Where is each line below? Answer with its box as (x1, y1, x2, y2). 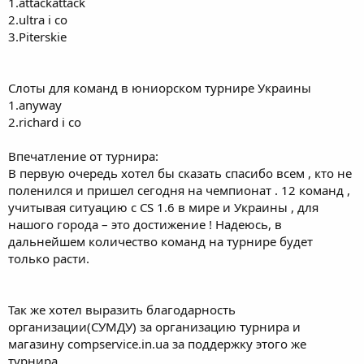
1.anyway (8, 97, 62, 113)
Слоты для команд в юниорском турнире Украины (8, 80, 311, 96)
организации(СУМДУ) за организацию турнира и (8, 318, 301, 335)
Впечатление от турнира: (8, 148, 158, 164)
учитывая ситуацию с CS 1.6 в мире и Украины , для (8, 199, 318, 215)
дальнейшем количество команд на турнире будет (8, 233, 313, 249)
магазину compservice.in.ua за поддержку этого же (8, 336, 306, 352)
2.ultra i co (8, 11, 67, 28)
